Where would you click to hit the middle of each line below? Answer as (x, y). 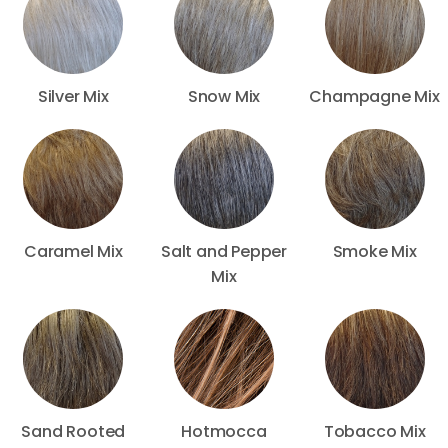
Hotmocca (224, 431)
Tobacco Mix (374, 431)
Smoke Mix (374, 251)
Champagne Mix (374, 96)
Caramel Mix (73, 251)
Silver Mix (73, 96)
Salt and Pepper (223, 251)
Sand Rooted (73, 431)
